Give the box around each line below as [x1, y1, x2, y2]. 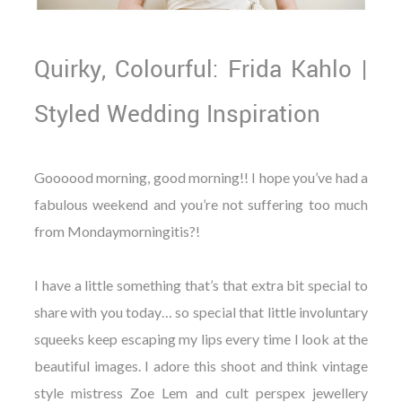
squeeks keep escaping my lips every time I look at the [33, 329, 369, 347]
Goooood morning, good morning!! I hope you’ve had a [33, 168, 369, 186]
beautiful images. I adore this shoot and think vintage [33, 356, 369, 374]
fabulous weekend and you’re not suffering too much [33, 195, 369, 213]
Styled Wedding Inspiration [33, 97, 320, 131]
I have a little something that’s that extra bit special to [33, 275, 369, 293]
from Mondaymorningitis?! [33, 222, 200, 240]
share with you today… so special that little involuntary [33, 302, 369, 320]
